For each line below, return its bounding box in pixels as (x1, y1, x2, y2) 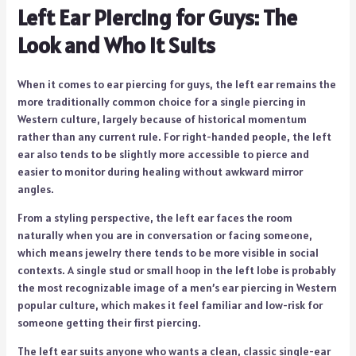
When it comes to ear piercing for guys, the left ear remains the (17, 76, 336, 91)
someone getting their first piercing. (17, 315, 201, 330)
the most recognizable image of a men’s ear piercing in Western (17, 280, 337, 295)
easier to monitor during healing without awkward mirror (17, 164, 303, 179)
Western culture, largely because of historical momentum (17, 111, 307, 126)
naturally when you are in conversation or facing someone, (17, 227, 312, 242)
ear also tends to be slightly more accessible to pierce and (17, 146, 309, 161)
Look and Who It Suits (17, 30, 215, 60)
